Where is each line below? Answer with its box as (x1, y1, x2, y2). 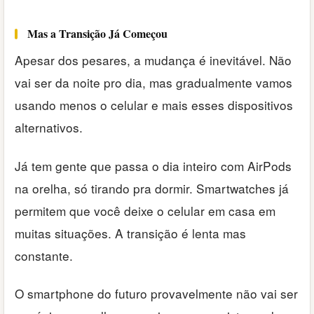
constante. (15, 246, 73, 264)
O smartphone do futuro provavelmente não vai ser (15, 284, 298, 302)
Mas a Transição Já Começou (27, 25, 168, 42)
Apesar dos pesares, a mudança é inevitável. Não (15, 51, 292, 69)
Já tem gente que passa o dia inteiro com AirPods (15, 156, 292, 175)
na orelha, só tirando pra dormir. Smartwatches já (15, 179, 289, 197)
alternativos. (15, 118, 83, 137)
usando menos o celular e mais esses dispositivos (15, 96, 293, 114)
